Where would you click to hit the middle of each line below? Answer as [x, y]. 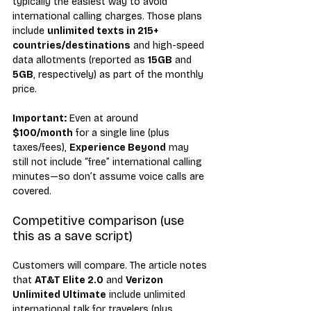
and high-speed [169, 45]
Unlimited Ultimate [59, 294]
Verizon [145, 280]
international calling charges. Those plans [109, 16]
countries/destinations [72, 45]
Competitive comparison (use [100, 220]
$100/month [43, 133]
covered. [32, 191]
